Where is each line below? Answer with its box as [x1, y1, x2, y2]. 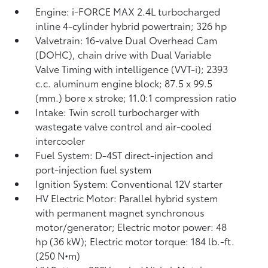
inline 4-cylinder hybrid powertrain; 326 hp [35, 19, 227, 32]
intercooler [35, 133, 86, 147]
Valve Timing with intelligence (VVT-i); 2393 [35, 62, 229, 75]
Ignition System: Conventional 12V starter [35, 176, 223, 190]
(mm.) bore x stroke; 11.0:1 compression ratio [35, 90, 237, 104]
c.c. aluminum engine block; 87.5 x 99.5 [35, 76, 213, 90]
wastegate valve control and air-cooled [35, 119, 212, 133]
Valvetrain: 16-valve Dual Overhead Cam [35, 33, 218, 47]
